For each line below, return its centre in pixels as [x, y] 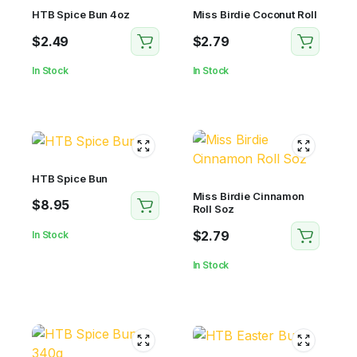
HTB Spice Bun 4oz [81, 14]
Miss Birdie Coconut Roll [255, 14]
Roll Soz [213, 209]
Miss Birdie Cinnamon [248, 196]
